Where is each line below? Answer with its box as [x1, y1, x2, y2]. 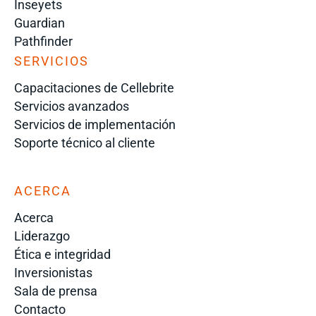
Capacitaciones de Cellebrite [14, 80, 174, 95]
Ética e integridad [14, 246, 111, 262]
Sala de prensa [14, 283, 97, 298]
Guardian [14, 15, 65, 30]
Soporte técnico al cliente [14, 135, 155, 150]
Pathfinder [14, 33, 73, 49]
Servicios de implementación [14, 116, 176, 132]
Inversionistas [14, 265, 92, 280]
